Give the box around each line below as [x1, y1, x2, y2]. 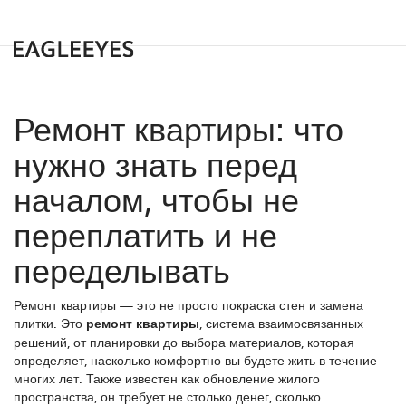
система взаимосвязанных [206, 314, 363, 332]
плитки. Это [14, 314, 86, 332]
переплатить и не [14, 209, 277, 257]
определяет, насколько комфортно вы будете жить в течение [14, 351, 377, 369]
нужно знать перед [14, 139, 297, 187]
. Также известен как [79, 369, 203, 387]
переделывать [14, 245, 230, 293]
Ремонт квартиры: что [14, 103, 343, 151]
